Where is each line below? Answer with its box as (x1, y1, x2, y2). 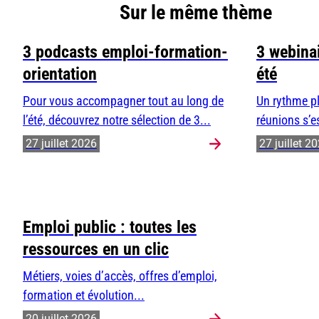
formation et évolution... (23, 288, 145, 303)
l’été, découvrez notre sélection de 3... (23, 113, 211, 128)
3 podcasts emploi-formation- (23, 42, 228, 63)
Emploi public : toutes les (23, 217, 197, 238)
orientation (23, 64, 97, 85)
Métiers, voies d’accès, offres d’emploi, (23, 268, 217, 284)
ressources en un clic (23, 239, 169, 260)
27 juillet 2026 (26, 137, 97, 151)
